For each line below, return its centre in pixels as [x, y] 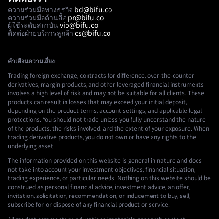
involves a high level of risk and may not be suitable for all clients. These [106, 94]
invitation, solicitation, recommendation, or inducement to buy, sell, [99, 196]
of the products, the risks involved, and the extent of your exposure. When [109, 129]
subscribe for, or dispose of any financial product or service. [89, 205]
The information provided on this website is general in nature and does [105, 161]
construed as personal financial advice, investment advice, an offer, [99, 187]
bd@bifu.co [93, 10]
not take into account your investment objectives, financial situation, [101, 170]
